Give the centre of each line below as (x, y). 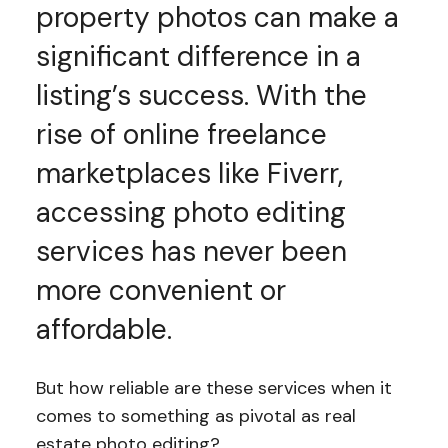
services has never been (191, 251)
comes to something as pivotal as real (195, 416)
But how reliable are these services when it (213, 388)
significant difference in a (198, 56)
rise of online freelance (181, 134)
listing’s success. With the (201, 95)
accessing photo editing (190, 212)
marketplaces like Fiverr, (189, 173)
